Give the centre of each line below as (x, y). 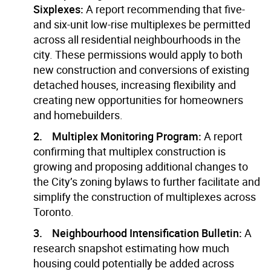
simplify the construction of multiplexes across (145, 196)
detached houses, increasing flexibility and (135, 84)
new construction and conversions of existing (141, 69)
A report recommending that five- (164, 9)
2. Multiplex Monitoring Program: (117, 136)
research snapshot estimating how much (131, 248)
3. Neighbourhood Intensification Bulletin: (138, 233)
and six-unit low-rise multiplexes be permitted (142, 24)
